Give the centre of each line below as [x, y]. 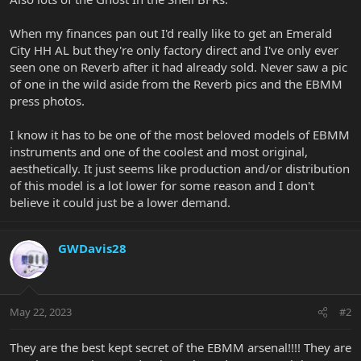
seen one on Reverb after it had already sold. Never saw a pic [178, 66]
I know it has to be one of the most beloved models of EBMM [180, 134]
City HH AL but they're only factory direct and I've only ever [174, 50]
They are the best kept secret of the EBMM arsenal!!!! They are [180, 348]
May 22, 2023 [41, 312]
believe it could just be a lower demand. [120, 202]
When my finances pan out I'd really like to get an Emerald [171, 33]
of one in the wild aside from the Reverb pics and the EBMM [176, 83]
